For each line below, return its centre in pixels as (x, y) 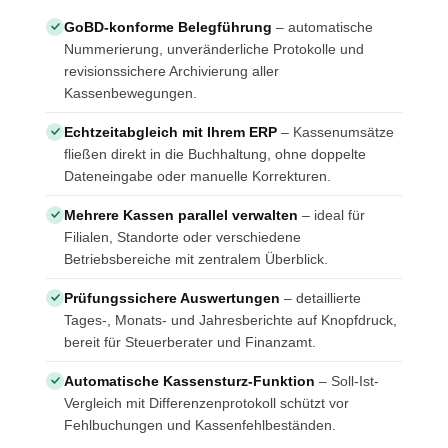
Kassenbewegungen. (130, 92)
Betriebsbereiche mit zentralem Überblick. (196, 258)
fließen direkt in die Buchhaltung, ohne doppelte (215, 153)
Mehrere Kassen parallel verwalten (181, 214)
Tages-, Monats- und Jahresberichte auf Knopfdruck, (230, 319)
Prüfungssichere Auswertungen (172, 297)
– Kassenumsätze (335, 131)
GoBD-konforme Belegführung (168, 26)
